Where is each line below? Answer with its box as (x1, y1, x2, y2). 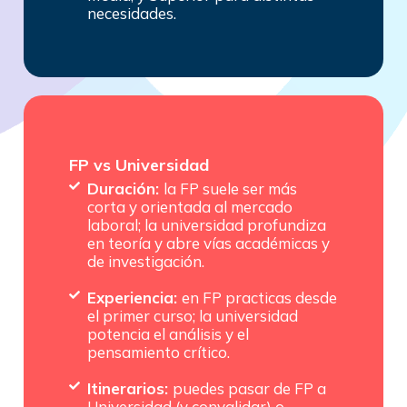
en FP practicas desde (182, 287, 337, 307)
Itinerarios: (87, 378, 173, 398)
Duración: (87, 178, 164, 198)
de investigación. (87, 251, 204, 271)
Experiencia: (87, 287, 182, 307)
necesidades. (87, 3, 176, 23)
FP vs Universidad (69, 154, 209, 175)
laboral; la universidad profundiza (87, 214, 326, 234)
